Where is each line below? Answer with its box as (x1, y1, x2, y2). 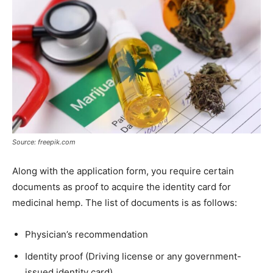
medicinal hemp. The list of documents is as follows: (12, 196, 237, 208)
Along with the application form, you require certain (12, 165, 234, 177)
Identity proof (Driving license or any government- (25, 250, 241, 262)
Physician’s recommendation (25, 228, 148, 240)
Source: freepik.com (12, 137, 76, 146)
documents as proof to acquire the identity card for (12, 180, 231, 193)
